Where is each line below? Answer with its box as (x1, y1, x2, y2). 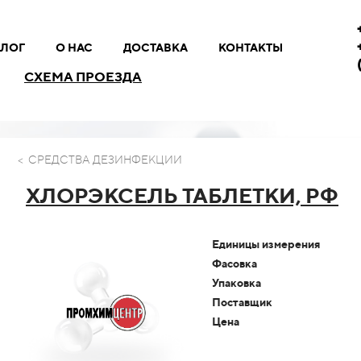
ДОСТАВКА (122, 41, 188, 54)
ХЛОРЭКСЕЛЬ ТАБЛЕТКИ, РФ (26, 183, 338, 208)
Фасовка (212, 257, 257, 270)
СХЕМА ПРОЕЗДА (24, 69, 142, 85)
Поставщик (212, 296, 272, 309)
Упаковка (212, 276, 261, 289)
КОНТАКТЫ (218, 41, 283, 54)
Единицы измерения (212, 238, 320, 251)
